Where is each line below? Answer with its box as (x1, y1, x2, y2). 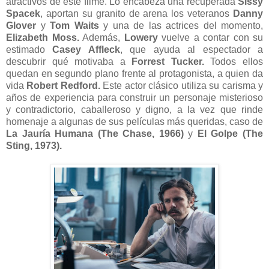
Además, (79, 32, 124, 43)
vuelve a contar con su (157, 32, 263, 43)
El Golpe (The (197, 128, 264, 139)
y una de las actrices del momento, (98, 20, 263, 31)
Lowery (124, 32, 158, 43)
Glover (6, 20, 36, 31)
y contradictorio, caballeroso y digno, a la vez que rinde (6, 104, 263, 115)
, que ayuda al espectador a (119, 44, 264, 55)
